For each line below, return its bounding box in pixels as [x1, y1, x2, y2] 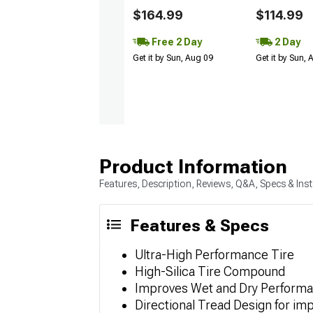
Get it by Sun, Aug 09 [133, 52, 213, 63]
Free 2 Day [150, 36, 202, 48]
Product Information [99, 154, 287, 178]
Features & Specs [130, 215, 269, 235]
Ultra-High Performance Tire [135, 247, 294, 262]
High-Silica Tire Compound [135, 263, 285, 279]
